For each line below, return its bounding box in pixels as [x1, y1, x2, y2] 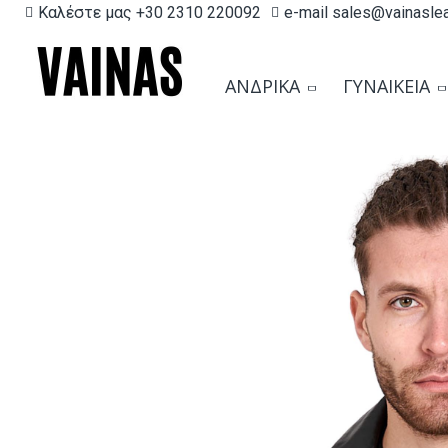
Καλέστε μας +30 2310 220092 [38, 2, 261, 22]
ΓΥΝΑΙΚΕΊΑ [343, 74, 430, 98]
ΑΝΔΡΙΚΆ [225, 74, 300, 98]
